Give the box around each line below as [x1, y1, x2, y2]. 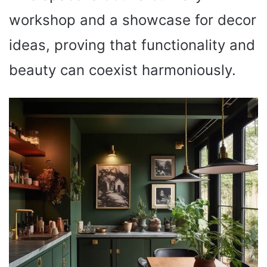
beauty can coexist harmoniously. [9, 61, 236, 79]
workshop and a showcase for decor [9, 11, 256, 29]
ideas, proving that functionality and [9, 36, 255, 54]
